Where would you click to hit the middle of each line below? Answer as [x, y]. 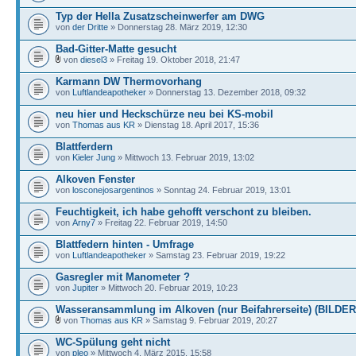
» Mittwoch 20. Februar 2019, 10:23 [168, 288]
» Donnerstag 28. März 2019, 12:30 [178, 27]
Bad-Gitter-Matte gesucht [116, 49]
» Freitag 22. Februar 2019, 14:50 [161, 222]
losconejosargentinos [113, 190]
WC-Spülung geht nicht [113, 342]
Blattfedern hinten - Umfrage [125, 244]
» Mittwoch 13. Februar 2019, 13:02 [185, 157]
